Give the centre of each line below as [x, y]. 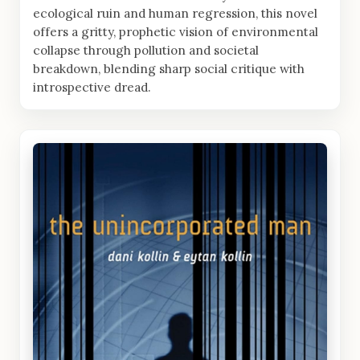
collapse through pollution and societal [146, 50]
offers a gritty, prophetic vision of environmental [176, 31]
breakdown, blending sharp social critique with [169, 68]
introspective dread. [92, 87]
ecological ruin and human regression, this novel [175, 13]
